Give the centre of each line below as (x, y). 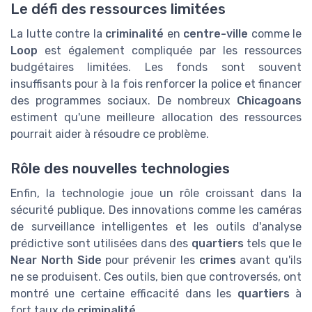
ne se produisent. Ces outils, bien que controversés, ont (156, 276)
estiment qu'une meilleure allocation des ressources (156, 118)
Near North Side (56, 260)
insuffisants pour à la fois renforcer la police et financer (156, 84)
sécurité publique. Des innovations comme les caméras (156, 210)
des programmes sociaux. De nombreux (124, 101)
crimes (217, 260)
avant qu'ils (268, 260)
